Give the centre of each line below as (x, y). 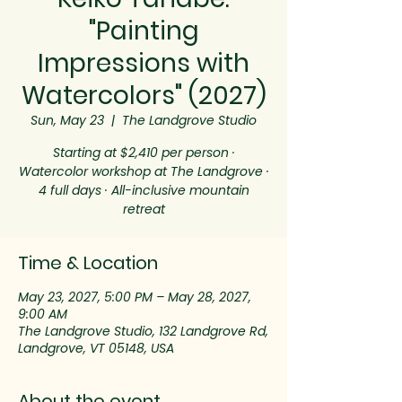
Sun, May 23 (67, 120)
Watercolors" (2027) (144, 96)
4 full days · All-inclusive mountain (144, 190)
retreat (144, 209)
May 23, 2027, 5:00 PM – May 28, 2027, (135, 297)
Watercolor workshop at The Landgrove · (144, 171)
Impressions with (144, 63)
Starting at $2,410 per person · (144, 153)
